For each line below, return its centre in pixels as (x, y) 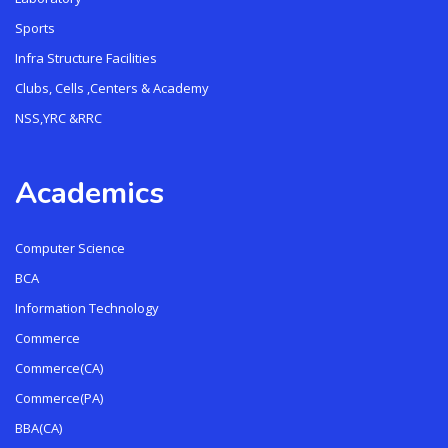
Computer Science (70, 247)
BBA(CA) (38, 427)
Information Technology (87, 307)
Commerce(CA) (59, 367)
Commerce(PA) (59, 397)
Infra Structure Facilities (86, 57)
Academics (89, 193)
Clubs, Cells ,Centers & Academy (112, 87)
